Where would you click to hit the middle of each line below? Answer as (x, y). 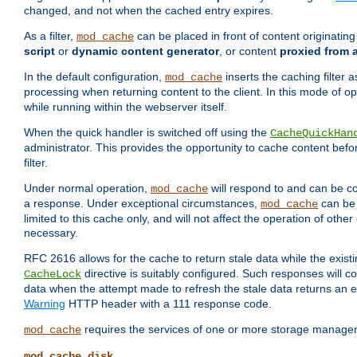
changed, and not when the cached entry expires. (149, 11)
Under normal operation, (87, 188)
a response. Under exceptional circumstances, (142, 204)
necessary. (51, 233)
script (39, 51)
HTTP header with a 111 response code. (169, 304)
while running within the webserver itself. (126, 107)
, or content (249, 51)
